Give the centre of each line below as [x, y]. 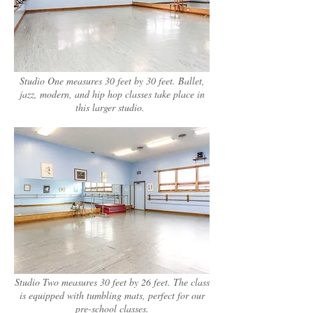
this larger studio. [112, 107]
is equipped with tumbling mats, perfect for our [112, 295]
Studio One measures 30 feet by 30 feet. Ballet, [112, 81]
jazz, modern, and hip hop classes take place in [112, 94]
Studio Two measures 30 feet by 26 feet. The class [112, 282]
